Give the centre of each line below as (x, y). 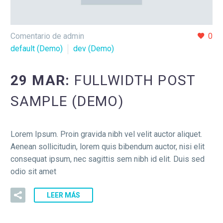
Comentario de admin (47, 36)
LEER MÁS (63, 195)
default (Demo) (37, 48)
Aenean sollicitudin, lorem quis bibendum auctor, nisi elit (108, 147)
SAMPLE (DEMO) (67, 102)
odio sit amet (33, 172)
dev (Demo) (94, 48)
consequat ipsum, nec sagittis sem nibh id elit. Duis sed (108, 159)
